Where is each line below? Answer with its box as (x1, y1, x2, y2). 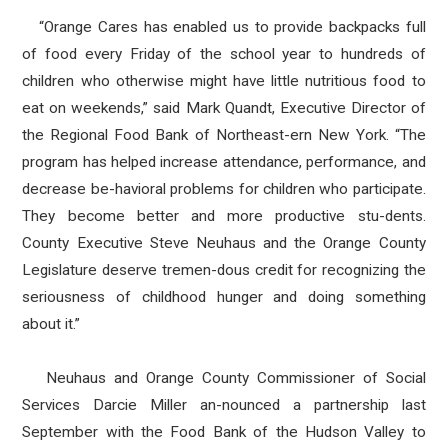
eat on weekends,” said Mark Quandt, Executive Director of (22, 99, 426, 117)
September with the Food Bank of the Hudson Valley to (22, 423, 426, 441)
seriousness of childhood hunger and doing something (22, 288, 426, 306)
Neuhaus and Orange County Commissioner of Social (22, 369, 426, 387)
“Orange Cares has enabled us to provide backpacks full (22, 18, 426, 36)
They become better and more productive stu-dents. (22, 207, 426, 225)
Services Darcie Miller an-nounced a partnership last (22, 396, 426, 414)
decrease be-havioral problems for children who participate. (22, 180, 426, 198)
